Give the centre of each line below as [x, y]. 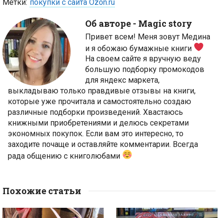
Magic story [165, 23]
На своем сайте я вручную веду [143, 59]
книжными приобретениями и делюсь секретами [98, 123]
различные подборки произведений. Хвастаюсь [95, 112]
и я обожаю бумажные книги [139, 48]
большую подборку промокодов [145, 70]
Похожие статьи [42, 191]
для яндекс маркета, [122, 80]
